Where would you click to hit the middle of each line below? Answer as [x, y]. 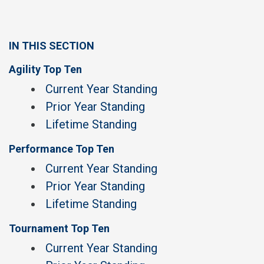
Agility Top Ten [45, 69]
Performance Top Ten [62, 149]
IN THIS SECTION [52, 46]
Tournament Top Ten [59, 228]
